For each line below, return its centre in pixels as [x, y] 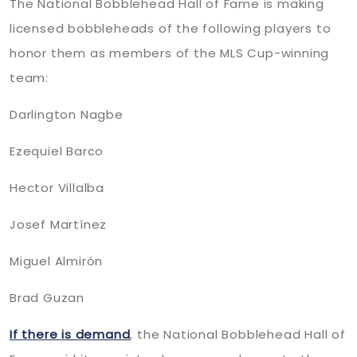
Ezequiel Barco [57, 151]
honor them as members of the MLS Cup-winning [170, 53]
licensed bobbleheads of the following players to [171, 28]
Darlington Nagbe [67, 114]
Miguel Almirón [57, 261]
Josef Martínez [59, 224]
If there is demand [70, 334]
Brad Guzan [47, 298]
